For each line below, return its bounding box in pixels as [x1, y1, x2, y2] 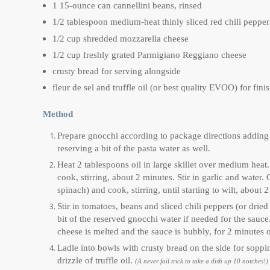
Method [43, 109, 73, 119]
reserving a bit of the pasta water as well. [57, 143, 210, 153]
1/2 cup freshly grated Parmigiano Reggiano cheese [52, 50, 246, 60]
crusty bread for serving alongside [52, 66, 181, 77]
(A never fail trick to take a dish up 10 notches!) [135, 257, 268, 265]
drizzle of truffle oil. [57, 255, 135, 265]
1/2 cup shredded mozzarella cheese [52, 34, 189, 44]
